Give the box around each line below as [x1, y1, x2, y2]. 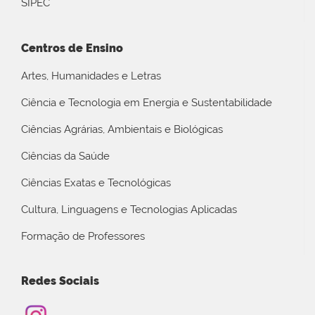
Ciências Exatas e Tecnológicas [21, 176, 171, 189]
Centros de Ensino [21, 41, 123, 55]
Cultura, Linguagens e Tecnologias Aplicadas [21, 202, 237, 216]
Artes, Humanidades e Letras [21, 69, 161, 82]
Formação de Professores [21, 229, 145, 243]
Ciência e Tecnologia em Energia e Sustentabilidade [21, 96, 272, 109]
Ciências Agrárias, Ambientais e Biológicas [21, 122, 223, 136]
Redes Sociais [21, 274, 99, 288]
